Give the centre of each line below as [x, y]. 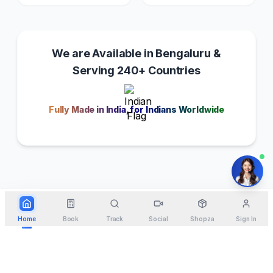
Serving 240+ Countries [136, 70]
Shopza [202, 219]
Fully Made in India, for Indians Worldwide [136, 109]
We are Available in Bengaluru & [136, 53]
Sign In [246, 219]
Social [158, 219]
